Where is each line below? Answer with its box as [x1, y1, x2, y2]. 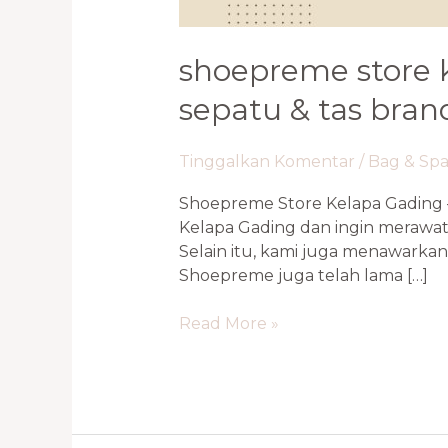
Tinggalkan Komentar [178, 151, 355, 171]
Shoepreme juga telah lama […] [178, 265, 428, 285]
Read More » [178, 313, 279, 333]
